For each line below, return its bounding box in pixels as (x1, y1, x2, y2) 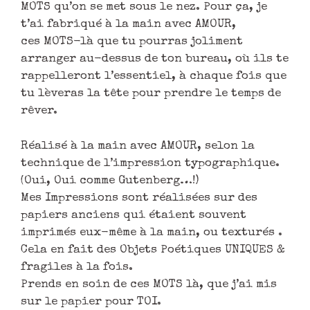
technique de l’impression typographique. (21, 157, 280, 170)
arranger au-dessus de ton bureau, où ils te (21, 53, 289, 66)
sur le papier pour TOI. (21, 295, 161, 308)
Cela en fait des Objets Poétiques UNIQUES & (21, 244, 285, 256)
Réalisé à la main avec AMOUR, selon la (21, 140, 255, 152)
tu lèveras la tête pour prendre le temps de (21, 88, 281, 100)
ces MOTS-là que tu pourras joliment (21, 36, 243, 48)
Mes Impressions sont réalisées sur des (21, 192, 257, 204)
